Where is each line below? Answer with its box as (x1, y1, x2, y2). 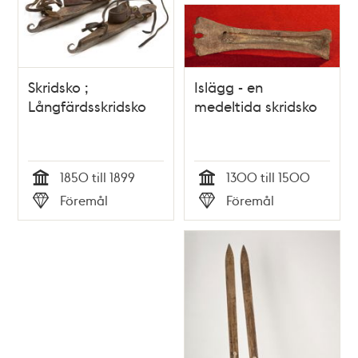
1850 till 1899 (60, 169, 136, 186)
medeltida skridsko (194, 97, 317, 116)
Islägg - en (194, 78, 263, 97)
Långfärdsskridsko (28, 97, 147, 116)
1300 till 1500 (226, 169, 310, 186)
